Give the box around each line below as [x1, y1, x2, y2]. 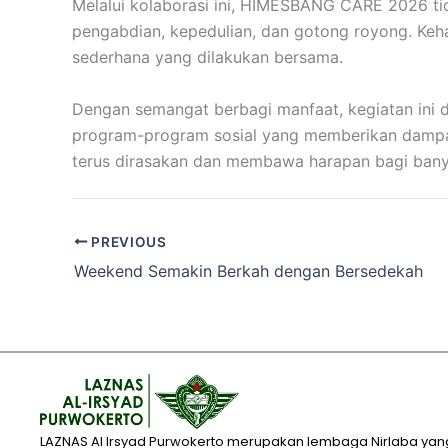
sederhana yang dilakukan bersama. [72, 47, 343, 68]
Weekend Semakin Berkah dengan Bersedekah [74, 260, 423, 281]
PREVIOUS [87, 233, 167, 250]
